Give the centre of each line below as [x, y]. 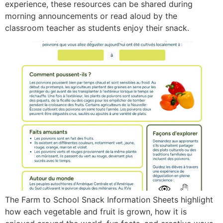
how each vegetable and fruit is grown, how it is [96, 211]
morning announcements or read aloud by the [91, 16]
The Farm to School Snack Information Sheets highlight [109, 199]
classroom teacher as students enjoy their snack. [97, 28]
